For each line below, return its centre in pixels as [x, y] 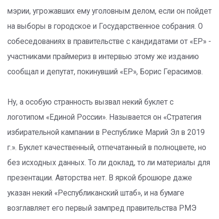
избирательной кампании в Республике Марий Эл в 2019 [106, 132]
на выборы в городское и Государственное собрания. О [105, 26]
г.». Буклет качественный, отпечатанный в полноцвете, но [107, 148]
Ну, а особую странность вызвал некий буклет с [90, 102]
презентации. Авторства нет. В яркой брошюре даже [100, 178]
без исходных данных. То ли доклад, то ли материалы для [109, 163]
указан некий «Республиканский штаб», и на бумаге [96, 193]
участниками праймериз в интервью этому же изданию [103, 57]
